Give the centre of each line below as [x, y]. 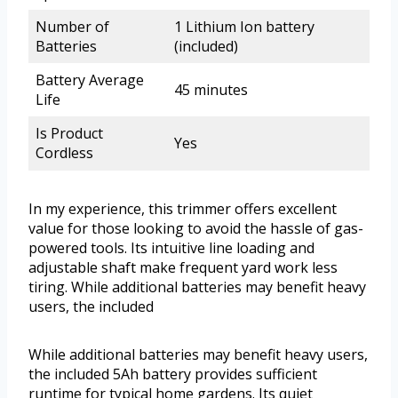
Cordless [64, 153]
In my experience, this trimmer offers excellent [183, 209]
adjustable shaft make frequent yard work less [183, 268]
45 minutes [211, 90]
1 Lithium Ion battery [244, 27]
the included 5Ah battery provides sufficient [173, 374]
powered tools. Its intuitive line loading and [171, 248]
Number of [72, 27]
